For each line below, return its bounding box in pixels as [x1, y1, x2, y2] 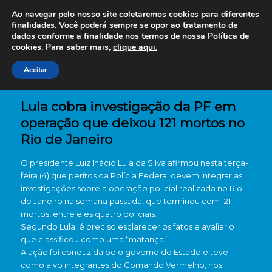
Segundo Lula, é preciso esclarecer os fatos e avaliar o [20, 222, 234, 231]
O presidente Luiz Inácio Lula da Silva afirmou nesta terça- [20, 158, 248, 168]
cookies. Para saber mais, [12, 41, 113, 53]
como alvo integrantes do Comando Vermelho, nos [20, 260, 222, 270]
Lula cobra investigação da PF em [20, 99, 236, 114]
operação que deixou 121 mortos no [20, 115, 245, 131]
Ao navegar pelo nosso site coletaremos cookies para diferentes [12, 8, 259, 20]
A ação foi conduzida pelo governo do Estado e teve [20, 247, 228, 257]
